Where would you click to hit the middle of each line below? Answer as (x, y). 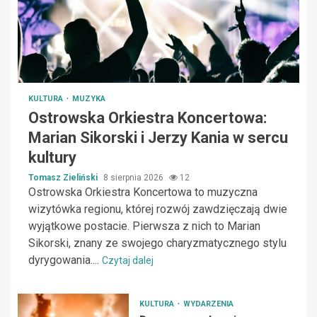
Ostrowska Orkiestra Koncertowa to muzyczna (143, 192)
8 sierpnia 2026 (134, 178)
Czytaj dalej (128, 261)
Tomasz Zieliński (64, 178)
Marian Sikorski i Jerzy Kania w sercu (158, 138)
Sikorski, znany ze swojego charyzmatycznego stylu (157, 243)
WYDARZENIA (208, 304)
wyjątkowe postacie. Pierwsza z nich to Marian (144, 226)
